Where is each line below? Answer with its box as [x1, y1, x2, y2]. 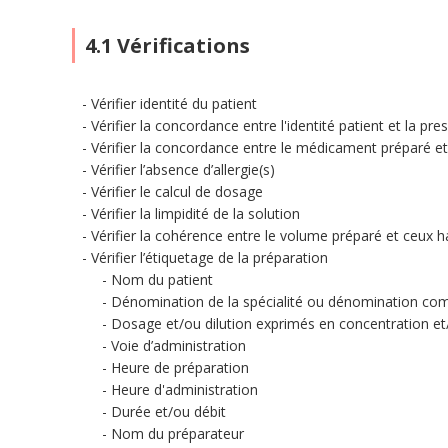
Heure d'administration [111, 380, 258, 399]
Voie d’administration [111, 336, 246, 355]
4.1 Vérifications [85, 32, 250, 59]
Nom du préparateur [111, 424, 244, 443]
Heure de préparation [111, 358, 249, 377]
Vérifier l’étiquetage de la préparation [91, 248, 328, 267]
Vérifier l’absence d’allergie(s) [91, 160, 275, 179]
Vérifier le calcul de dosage [91, 182, 263, 201]
